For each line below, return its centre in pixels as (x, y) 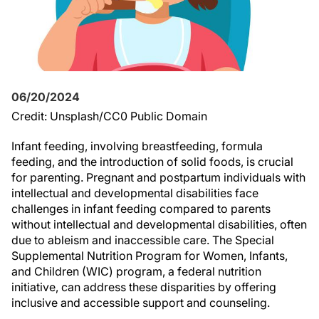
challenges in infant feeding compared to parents (141, 209)
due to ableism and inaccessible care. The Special (143, 240)
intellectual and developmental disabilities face (135, 193)
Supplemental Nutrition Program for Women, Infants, (150, 256)
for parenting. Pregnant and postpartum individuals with (158, 177)
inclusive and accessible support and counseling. (141, 303)
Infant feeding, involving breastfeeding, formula (137, 146)
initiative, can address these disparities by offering (144, 287)
